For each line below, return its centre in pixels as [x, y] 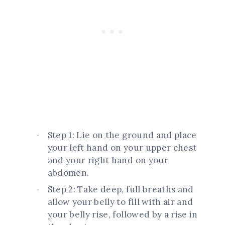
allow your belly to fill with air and [120, 202]
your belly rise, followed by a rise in [123, 215]
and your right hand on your [108, 160]
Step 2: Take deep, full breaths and [121, 190]
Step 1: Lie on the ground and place [122, 135]
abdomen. [69, 173]
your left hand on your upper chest [122, 148]
